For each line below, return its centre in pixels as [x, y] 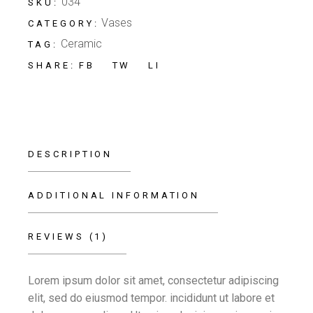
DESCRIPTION [71, 154]
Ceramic [81, 44]
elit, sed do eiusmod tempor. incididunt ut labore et [152, 298]
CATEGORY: [64, 23]
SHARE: [52, 65]
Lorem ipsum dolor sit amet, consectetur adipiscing [154, 281]
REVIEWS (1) [68, 236]
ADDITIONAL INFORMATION [114, 195]
